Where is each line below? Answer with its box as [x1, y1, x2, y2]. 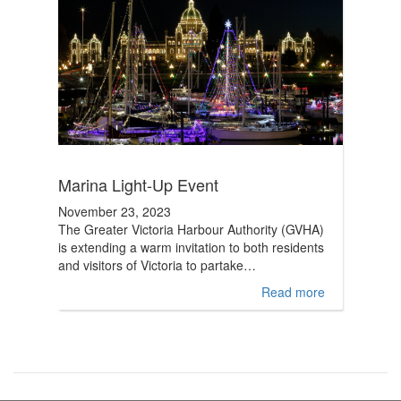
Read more [261, 283, 325, 301]
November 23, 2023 [58, 202, 171, 220]
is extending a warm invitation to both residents [58, 238, 324, 256]
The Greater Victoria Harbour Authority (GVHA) [58, 220, 324, 238]
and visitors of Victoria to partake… [58, 256, 256, 274]
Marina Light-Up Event [58, 173, 218, 196]
